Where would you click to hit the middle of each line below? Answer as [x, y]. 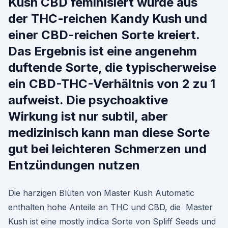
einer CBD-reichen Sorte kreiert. [104, 35]
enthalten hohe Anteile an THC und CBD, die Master [110, 207]
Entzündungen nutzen [74, 165]
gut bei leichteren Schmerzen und [107, 149]
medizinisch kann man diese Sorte [109, 133]
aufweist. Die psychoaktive [88, 100]
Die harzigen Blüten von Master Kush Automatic [101, 193]
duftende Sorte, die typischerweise [112, 67]
